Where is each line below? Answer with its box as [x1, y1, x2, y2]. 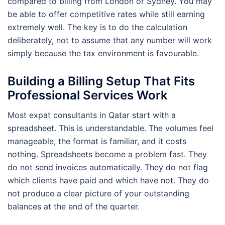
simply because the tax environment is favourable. [8, 48, 199, 58]
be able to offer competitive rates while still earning [8, 9, 205, 19]
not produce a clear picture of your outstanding [8, 188, 189, 198]
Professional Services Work [8, 87, 168, 102]
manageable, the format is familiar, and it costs [8, 136, 186, 146]
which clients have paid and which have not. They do [8, 175, 209, 185]
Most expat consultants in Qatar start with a [8, 109, 176, 120]
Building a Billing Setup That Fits [8, 73, 195, 88]
